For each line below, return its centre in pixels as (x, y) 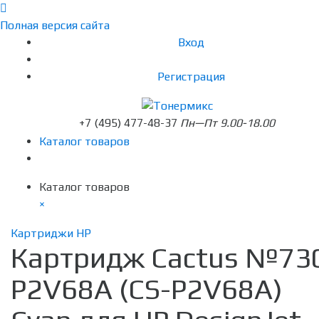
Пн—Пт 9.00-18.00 (228, 123)
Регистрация (191, 77)
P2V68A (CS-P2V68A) (147, 289)
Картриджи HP (51, 234)
